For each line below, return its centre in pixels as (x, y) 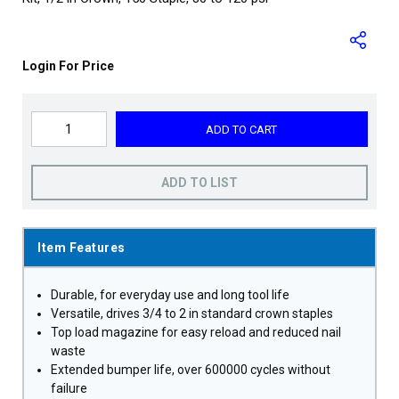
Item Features (81, 248)
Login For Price (68, 66)
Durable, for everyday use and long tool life (170, 295)
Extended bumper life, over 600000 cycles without (191, 370)
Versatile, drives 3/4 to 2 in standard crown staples (192, 313)
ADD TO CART (242, 129)
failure (69, 388)
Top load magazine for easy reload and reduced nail (196, 332)
